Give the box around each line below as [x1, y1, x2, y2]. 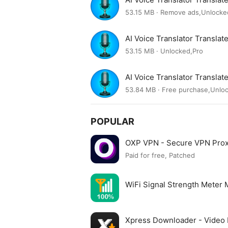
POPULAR [91, 116, 134, 127]
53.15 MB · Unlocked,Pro [125, 47, 203, 55]
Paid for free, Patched [125, 151, 195, 160]
